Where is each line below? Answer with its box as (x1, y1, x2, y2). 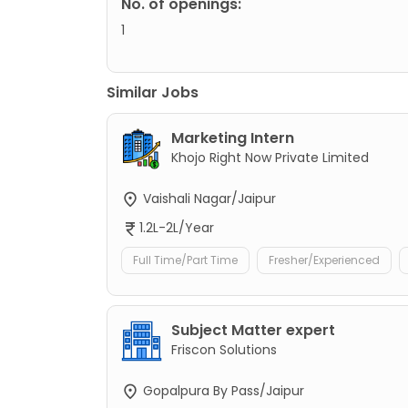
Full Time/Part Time (133, 252, 238, 269)
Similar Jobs (107, 81, 199, 103)
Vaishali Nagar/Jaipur (139, 189, 276, 208)
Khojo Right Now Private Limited (171, 148, 369, 167)
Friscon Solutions (171, 341, 277, 360)
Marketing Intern (171, 127, 294, 148)
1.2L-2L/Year (139, 219, 214, 238)
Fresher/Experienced (269, 252, 380, 269)
